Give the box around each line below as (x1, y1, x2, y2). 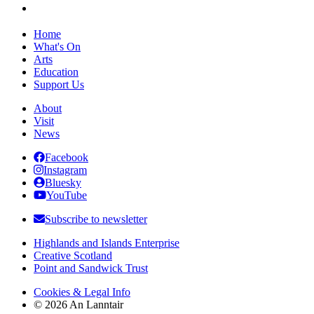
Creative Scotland (34, 249, 112, 261)
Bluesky (45, 176, 81, 189)
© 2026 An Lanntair (34, 298, 123, 310)
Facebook (45, 151, 88, 163)
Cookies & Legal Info (34, 285, 130, 298)
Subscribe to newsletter (45, 212, 147, 225)
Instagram (43, 163, 87, 176)
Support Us (34, 78, 84, 90)
